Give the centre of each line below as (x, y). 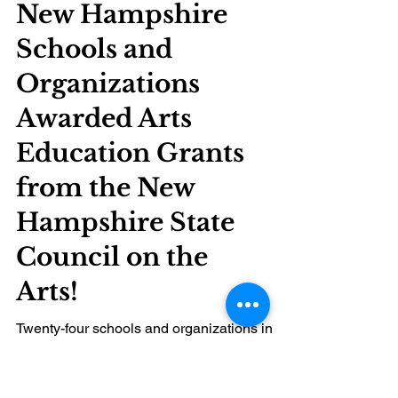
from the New (105, 276)
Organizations (108, 172)
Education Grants (130, 241)
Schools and (94, 137)
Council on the (112, 345)
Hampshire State (125, 310)
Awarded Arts (104, 207)
